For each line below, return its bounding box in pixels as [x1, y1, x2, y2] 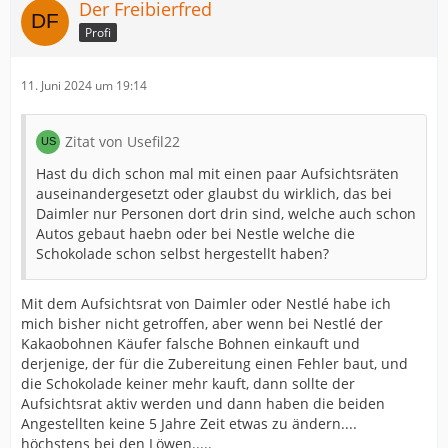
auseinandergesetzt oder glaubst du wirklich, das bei [36, 184, 392, 203]
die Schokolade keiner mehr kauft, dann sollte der [21, 374, 355, 393]
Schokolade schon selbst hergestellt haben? [36, 244, 329, 263]
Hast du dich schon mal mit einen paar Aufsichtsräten [36, 164, 399, 183]
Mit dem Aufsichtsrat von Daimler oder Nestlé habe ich [21, 294, 391, 313]
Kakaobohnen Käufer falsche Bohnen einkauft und [21, 334, 360, 353]
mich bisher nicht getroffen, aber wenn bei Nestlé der [21, 314, 383, 333]
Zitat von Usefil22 [65, 132, 180, 151]
